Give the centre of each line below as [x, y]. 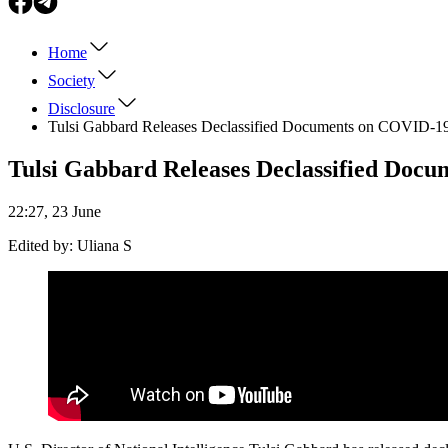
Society [71, 80]
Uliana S [104, 245]
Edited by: [40, 245]
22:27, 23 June [54, 211]
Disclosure [81, 108]
